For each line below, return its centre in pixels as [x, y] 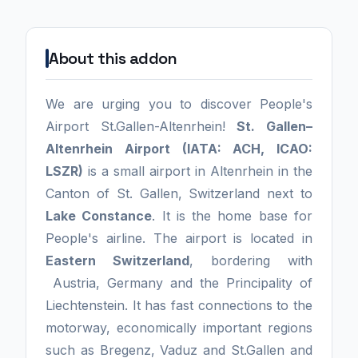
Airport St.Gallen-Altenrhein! [141, 127]
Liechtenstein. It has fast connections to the [179, 306]
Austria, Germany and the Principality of [179, 283]
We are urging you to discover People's [179, 104]
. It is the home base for [233, 216]
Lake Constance [99, 216]
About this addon [113, 59]
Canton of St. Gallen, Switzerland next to [179, 194]
